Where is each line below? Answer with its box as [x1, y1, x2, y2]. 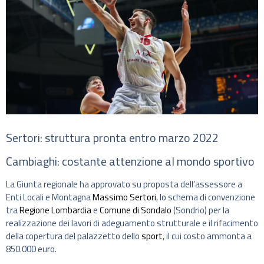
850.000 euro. [6, 242, 57, 256]
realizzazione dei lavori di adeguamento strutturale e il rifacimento [6, 216, 258, 230]
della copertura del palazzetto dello [6, 229, 141, 243]
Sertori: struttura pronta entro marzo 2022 [6, 128, 219, 147]
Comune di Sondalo [98, 203, 171, 217]
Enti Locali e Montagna [6, 190, 93, 204]
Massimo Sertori [93, 190, 156, 204]
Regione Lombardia [19, 203, 91, 217]
